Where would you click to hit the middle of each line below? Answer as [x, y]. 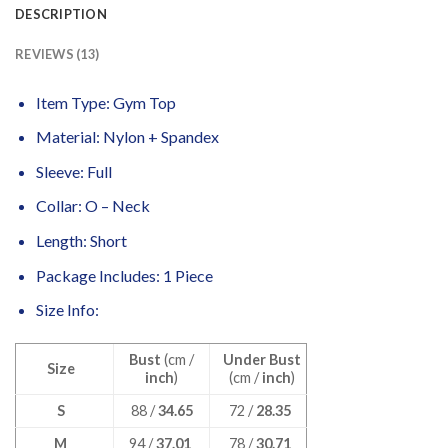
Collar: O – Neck [92, 206]
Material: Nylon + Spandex [127, 137]
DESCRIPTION [61, 13]
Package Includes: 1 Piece [124, 275]
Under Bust [261, 360]
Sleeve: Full [73, 171]
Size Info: [67, 310]
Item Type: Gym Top [105, 102]
